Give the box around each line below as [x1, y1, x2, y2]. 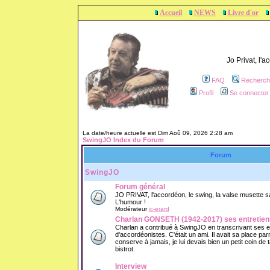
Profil [199, 89, 213, 96]
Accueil [159, 8, 182, 17]
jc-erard [148, 206, 169, 212]
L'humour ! [115, 198, 146, 206]
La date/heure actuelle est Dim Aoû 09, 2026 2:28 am [82, 130, 233, 136]
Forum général [115, 183, 165, 191]
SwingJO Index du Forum [82, 136, 164, 143]
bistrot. [115, 245, 135, 253]
